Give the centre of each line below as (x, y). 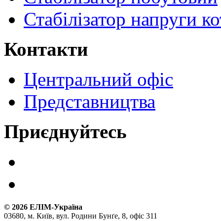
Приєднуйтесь (65, 131)
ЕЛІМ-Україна (55, 207)
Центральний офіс (98, 79)
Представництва (90, 101)
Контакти (46, 49)
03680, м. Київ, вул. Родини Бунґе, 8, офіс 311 (81, 216)
